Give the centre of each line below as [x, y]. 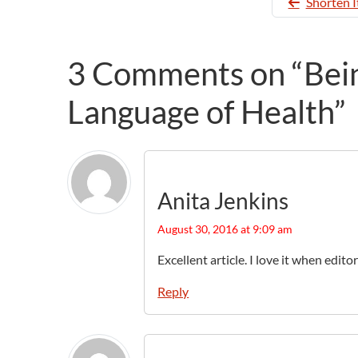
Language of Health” [207, 112]
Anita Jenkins [223, 201]
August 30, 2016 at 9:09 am [225, 229]
